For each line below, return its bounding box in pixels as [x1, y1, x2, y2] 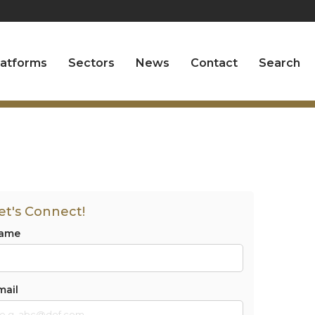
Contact [191, 56, 238, 70]
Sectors [68, 56, 115, 70]
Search [259, 56, 301, 70]
